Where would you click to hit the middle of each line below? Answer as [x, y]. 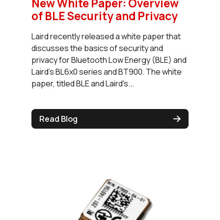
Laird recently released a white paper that [106, 37]
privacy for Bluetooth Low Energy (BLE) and [109, 60]
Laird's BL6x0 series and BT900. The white [107, 72]
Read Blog [58, 119]
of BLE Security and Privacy [105, 16]
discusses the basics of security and [97, 48]
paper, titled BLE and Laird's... [83, 84]
